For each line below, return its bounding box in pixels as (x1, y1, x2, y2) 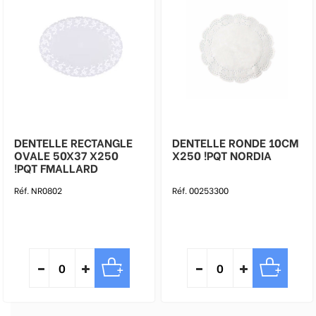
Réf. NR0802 (14, 184, 62, 196)
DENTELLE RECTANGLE (14, 134, 133, 150)
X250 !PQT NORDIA (230, 147, 272, 163)
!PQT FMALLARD (14, 159, 98, 176)
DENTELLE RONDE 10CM (172, 134, 298, 150)
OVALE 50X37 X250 (14, 147, 90, 163)
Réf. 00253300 (172, 184, 229, 196)
